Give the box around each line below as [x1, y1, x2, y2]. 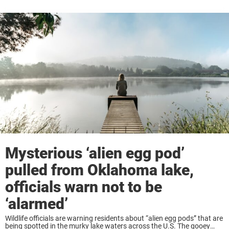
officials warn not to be [5, 178, 162, 196]
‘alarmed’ [5, 195, 68, 213]
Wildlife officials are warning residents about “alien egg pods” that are [5, 214, 223, 223]
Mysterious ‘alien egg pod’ [5, 144, 185, 163]
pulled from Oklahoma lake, [5, 161, 194, 179]
